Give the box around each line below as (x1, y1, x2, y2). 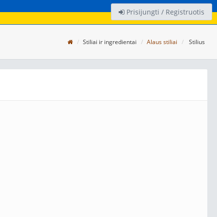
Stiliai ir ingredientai (83, 38, 137, 46)
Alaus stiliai (147, 38, 177, 46)
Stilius (187, 38, 205, 46)
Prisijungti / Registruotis (124, 7, 204, 16)
